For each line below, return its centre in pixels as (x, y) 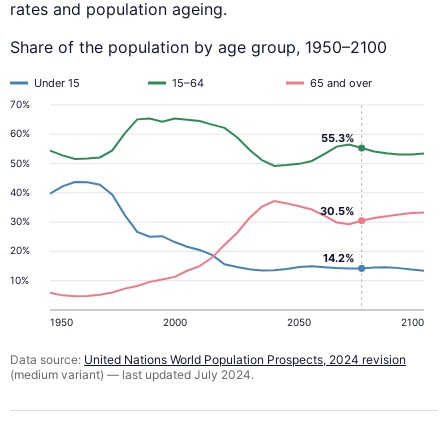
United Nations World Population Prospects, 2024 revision (245, 360)
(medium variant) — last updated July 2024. (132, 375)
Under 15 (57, 83)
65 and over (341, 83)
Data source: (47, 360)
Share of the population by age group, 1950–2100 (198, 47)
